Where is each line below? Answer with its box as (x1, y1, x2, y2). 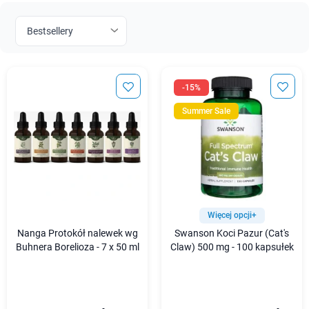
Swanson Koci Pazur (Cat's (175, 228, 289, 239)
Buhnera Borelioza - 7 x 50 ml (15, 241, 139, 253)
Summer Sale (182, 106, 230, 116)
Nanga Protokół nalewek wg (17, 228, 138, 239)
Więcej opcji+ (207, 210, 257, 220)
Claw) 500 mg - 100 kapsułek (170, 241, 294, 253)
